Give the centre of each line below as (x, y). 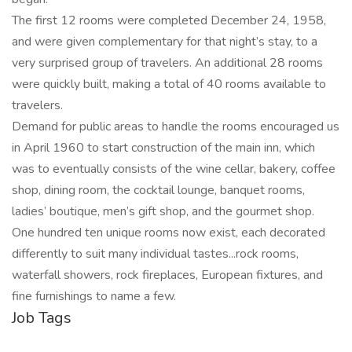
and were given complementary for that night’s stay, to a (165, 42)
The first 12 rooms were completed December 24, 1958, (169, 20)
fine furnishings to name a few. (94, 296)
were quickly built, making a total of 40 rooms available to (169, 84)
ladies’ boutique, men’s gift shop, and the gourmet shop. (163, 211)
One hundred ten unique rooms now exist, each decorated (169, 233)
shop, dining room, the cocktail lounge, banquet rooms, (158, 190)
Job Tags (42, 318)
